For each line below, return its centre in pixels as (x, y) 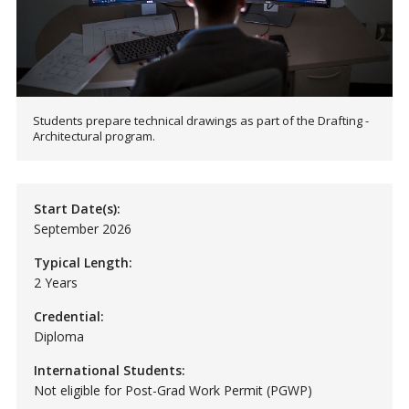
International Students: (109, 370)
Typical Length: (83, 262)
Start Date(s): (77, 208)
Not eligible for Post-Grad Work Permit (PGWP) (173, 390)
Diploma (58, 336)
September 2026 (82, 228)
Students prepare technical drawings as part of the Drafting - (200, 120)
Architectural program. (94, 136)
